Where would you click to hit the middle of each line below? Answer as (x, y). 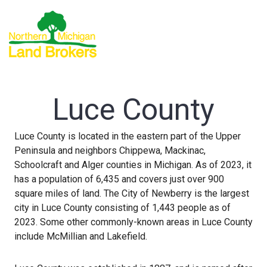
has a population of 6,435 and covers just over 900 (119, 179)
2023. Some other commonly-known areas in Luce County (133, 222)
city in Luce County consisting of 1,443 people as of (122, 208)
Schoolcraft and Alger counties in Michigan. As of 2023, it (133, 165)
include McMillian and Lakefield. (81, 236)
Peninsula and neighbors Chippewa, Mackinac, (110, 150)
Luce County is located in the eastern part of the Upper (128, 136)
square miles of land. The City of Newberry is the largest (132, 193)
